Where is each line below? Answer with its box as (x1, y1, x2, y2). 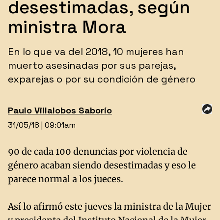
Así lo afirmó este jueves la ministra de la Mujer (8, 201, 211, 212)
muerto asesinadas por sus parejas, (8, 59, 176, 72)
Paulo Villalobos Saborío (8, 105, 112, 116)
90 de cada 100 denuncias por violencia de (8, 146, 188, 157)
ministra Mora (8, 16, 126, 38)
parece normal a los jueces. (8, 173, 123, 185)
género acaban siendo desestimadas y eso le (8, 160, 196, 171)
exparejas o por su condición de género (8, 73, 195, 85)
